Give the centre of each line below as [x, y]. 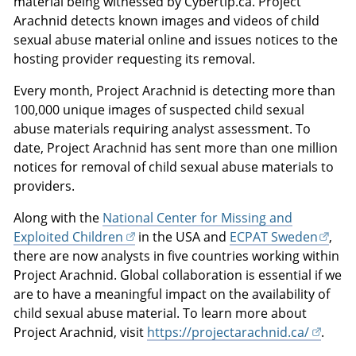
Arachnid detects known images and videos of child [167, 21]
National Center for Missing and [198, 217]
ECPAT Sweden [273, 236]
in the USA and [182, 236]
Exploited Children [69, 236]
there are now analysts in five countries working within [177, 255]
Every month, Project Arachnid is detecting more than [175, 90]
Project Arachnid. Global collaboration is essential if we [178, 275]
